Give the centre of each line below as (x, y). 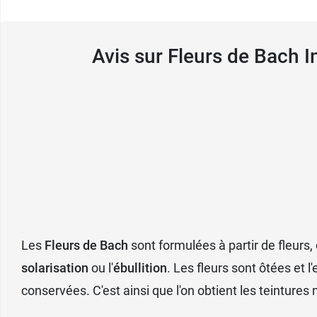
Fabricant (96, 40)
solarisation (55, 267)
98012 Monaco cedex (130, 108)
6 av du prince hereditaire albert (160, 85)
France (88, 130)
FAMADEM (99, 62)
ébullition (140, 267)
